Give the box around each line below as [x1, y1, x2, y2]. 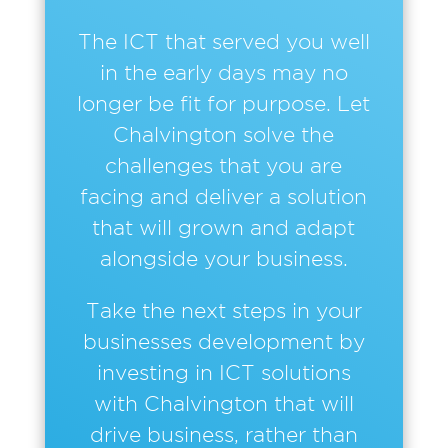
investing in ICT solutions [96, 360, 351, 384]
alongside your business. [99, 246, 348, 270]
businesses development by [82, 329, 365, 353]
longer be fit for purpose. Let [77, 91, 371, 115]
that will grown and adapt [92, 215, 356, 239]
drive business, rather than [89, 422, 358, 446]
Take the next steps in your [85, 298, 362, 322]
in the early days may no [99, 60, 348, 84]
